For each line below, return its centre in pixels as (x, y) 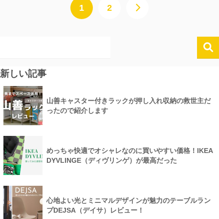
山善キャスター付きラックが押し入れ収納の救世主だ (129, 100)
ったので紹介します (77, 110)
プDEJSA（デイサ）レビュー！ (95, 210)
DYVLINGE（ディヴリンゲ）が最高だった (112, 160)
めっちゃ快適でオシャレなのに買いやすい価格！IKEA (130, 150)
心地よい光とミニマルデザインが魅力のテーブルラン (129, 200)
